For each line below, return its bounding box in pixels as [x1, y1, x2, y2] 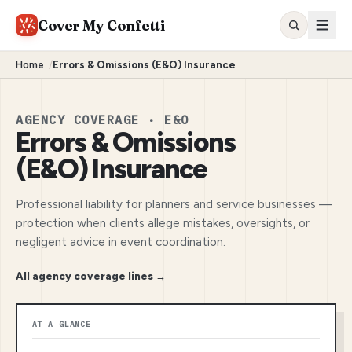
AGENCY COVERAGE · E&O [16, 111, 189, 127]
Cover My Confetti [38, 16, 165, 35]
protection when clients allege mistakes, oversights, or [16, 215, 310, 230]
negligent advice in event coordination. [16, 234, 225, 249]
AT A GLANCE [32, 318, 91, 329]
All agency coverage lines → [16, 269, 166, 282]
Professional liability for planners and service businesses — [16, 196, 332, 211]
